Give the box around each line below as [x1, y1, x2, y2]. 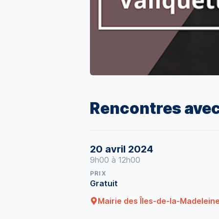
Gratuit [90, 178, 118, 188]
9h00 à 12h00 [90, 155, 140, 165]
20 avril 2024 [90, 143, 153, 155]
